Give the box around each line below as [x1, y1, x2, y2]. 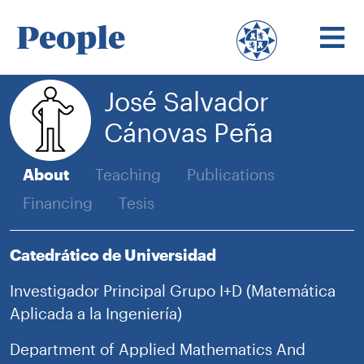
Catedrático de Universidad [10, 245, 216, 264]
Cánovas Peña [104, 117, 273, 147]
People [16, 16, 125, 58]
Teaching [95, 165, 161, 184]
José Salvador [104, 86, 269, 116]
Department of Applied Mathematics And [10, 339, 305, 358]
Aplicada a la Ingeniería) [10, 303, 182, 323]
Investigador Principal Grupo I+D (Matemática [10, 280, 336, 300]
